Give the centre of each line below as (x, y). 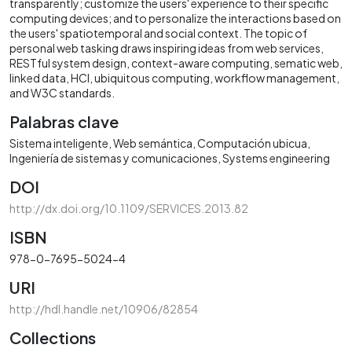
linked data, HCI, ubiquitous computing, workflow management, (174, 77)
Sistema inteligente (59, 143)
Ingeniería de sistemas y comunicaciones (114, 158)
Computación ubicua (252, 143)
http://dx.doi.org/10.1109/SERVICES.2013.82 (129, 208)
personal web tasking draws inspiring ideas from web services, (167, 48)
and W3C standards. (62, 92)
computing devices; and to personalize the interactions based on (175, 18)
